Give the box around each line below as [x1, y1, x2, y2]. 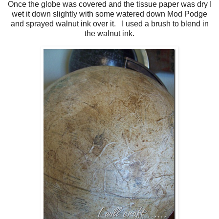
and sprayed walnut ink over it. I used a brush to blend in [10, 19, 209, 28]
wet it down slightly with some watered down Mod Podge [12, 9, 207, 18]
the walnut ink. [85, 29, 134, 38]
